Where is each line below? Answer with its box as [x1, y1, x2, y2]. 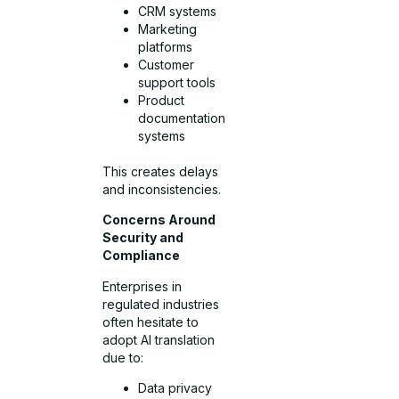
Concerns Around [102, 212, 216, 228]
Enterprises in [102, 278, 183, 294]
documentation [138, 110, 226, 126]
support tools [138, 74, 216, 90]
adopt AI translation [102, 331, 216, 347]
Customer [138, 56, 195, 72]
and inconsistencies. [102, 181, 222, 197]
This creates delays [102, 163, 219, 179]
